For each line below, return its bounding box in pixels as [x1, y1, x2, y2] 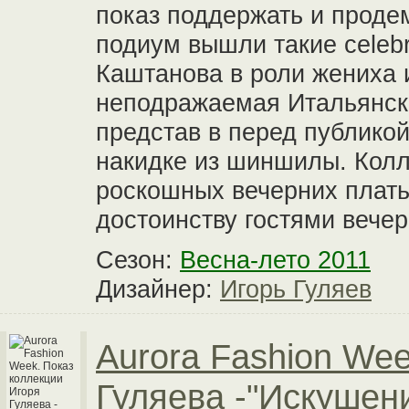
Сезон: [96, 246, 180, 274]
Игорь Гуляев [220, 275, 372, 303]
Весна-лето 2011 [180, 246, 371, 274]
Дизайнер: [96, 275, 220, 303]
